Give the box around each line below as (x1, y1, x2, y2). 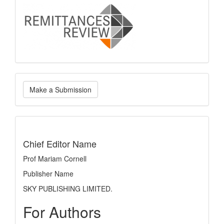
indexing (22, 119, 79, 140)
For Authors (23, 201, 101, 222)
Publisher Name (23, 168, 73, 178)
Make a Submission (29, 84, 91, 94)
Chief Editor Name (23, 137, 96, 150)
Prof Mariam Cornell (23, 153, 86, 163)
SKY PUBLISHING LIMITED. (23, 183, 112, 193)
